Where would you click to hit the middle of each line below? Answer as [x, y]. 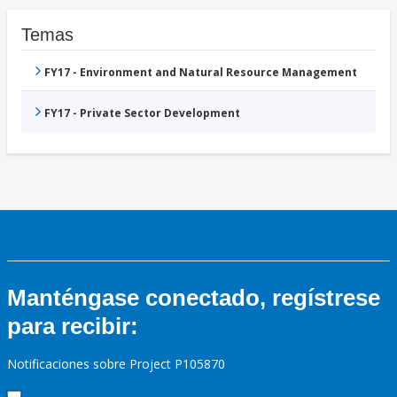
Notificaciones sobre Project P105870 [116, 364]
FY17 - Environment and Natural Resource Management [201, 73]
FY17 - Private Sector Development [142, 113]
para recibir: [73, 327]
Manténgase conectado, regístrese [194, 298]
